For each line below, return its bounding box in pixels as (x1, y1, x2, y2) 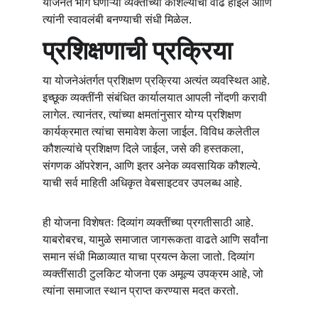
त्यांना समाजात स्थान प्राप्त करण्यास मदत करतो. (43, 285, 238, 297)
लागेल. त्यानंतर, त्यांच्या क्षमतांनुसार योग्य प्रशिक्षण (43, 109, 244, 121)
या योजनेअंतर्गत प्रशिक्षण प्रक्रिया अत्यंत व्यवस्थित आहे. (43, 75, 273, 87)
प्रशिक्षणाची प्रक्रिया (43, 33, 232, 67)
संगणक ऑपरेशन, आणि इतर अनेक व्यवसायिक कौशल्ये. (43, 160, 263, 172)
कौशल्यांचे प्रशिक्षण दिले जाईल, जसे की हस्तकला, (43, 143, 246, 155)
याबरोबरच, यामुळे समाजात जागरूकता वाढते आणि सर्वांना (43, 234, 271, 246)
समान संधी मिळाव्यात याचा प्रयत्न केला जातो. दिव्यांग (43, 251, 257, 263)
